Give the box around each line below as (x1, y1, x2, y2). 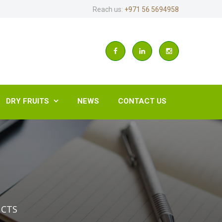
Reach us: (93, 5, 124, 13)
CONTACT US (118, 97, 166, 106)
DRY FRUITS (6, 97, 49, 106)
